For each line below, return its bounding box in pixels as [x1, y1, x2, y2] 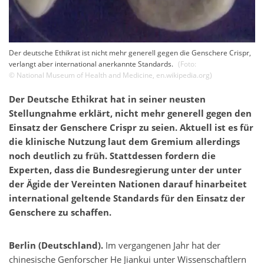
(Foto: [178, 59, 196, 70]
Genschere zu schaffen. [9, 206, 111, 219]
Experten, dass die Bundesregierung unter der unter [9, 164, 242, 177]
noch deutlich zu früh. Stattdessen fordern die [9, 150, 216, 163]
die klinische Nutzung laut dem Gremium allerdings [9, 136, 240, 148]
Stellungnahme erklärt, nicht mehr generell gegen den [9, 107, 252, 120]
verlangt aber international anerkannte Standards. [9, 59, 173, 70]
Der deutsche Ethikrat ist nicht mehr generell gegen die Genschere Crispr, [9, 48, 251, 58]
